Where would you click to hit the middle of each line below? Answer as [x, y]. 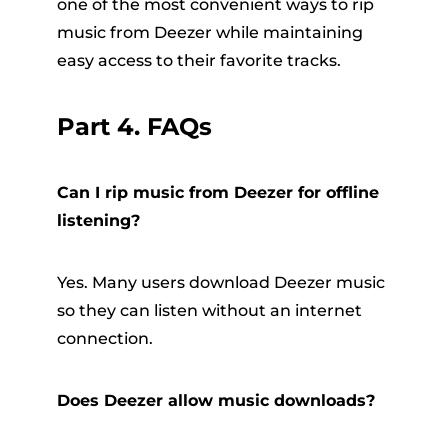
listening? [98, 221]
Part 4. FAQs [134, 127]
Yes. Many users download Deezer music [220, 283]
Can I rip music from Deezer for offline [217, 193]
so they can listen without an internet [209, 311]
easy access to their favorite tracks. [198, 61]
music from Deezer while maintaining [209, 33]
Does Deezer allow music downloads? [215, 401]
